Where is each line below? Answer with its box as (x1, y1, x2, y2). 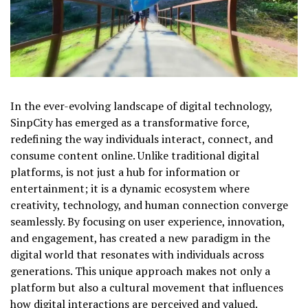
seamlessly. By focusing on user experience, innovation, (10, 213, 285, 229)
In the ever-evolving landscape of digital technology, (10, 98, 272, 113)
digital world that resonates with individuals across (10, 246, 264, 262)
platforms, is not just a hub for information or (10, 164, 240, 179)
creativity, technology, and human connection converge (10, 197, 288, 212)
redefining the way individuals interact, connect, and (10, 131, 273, 146)
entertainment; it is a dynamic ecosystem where (10, 180, 250, 196)
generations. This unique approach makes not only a (10, 263, 270, 278)
